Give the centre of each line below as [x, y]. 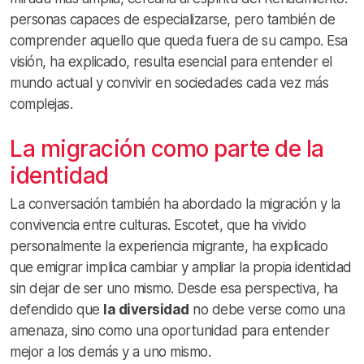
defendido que [56, 310]
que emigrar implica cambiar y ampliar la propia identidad [181, 268]
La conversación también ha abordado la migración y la [175, 204]
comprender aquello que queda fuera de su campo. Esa [179, 41]
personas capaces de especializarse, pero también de [173, 20]
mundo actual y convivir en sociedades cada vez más [169, 83]
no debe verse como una [266, 310]
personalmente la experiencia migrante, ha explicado [169, 247]
